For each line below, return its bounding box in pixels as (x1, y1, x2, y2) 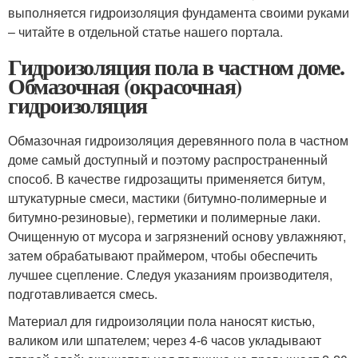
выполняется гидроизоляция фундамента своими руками (8, 2, 349, 22)
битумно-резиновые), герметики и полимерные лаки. (8, 207, 320, 226)
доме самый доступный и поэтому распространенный (8, 149, 328, 169)
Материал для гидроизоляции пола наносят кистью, (8, 311, 315, 330)
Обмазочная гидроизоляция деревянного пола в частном (8, 130, 348, 149)
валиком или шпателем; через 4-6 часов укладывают (8, 330, 321, 349)
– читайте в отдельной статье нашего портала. (8, 22, 283, 41)
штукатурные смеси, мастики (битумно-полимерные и (8, 188, 327, 207)
